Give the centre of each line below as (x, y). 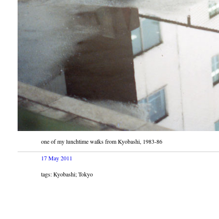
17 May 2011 (57, 158)
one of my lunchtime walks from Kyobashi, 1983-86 (102, 141)
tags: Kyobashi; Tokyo (67, 174)
